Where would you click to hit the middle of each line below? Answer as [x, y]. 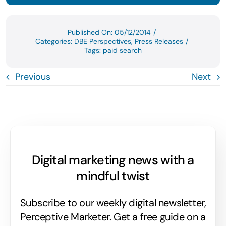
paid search [122, 51]
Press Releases [159, 42]
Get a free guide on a [160, 217]
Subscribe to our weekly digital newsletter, [113, 203]
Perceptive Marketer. [67, 217]
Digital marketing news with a [113, 160]
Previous [33, 77]
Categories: [55, 42]
